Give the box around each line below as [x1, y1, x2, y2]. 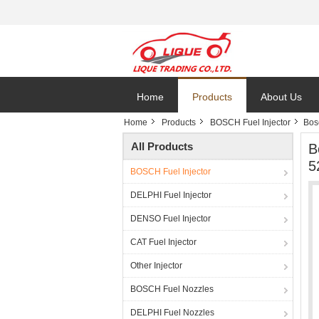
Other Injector [130, 261, 182, 271]
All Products [131, 140, 193, 152]
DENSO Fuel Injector [130, 214, 211, 224]
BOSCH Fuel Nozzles [130, 284, 214, 294]
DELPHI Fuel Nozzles [130, 308, 214, 318]
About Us [261, 91, 302, 103]
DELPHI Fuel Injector [130, 190, 211, 200]
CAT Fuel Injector [130, 237, 197, 247]
